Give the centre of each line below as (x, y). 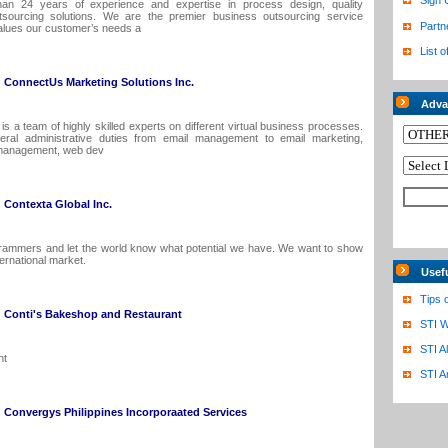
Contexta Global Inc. (58, 204)
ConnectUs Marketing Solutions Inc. (99, 82)
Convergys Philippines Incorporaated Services (125, 412)
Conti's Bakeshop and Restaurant (93, 314)
